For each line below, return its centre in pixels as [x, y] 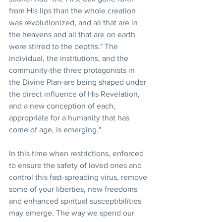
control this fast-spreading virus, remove [79, 177]
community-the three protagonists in [73, 70]
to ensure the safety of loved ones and [76, 165]
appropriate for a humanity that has [70, 118]
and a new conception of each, [63, 106]
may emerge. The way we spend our [73, 213]
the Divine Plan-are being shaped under [79, 82]
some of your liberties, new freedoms [74, 189]
